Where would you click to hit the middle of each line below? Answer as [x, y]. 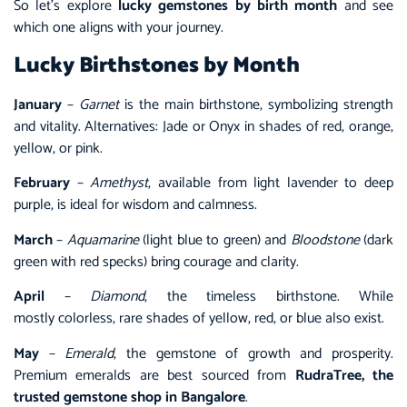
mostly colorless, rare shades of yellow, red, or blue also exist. [201, 319]
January [38, 104]
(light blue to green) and [214, 240]
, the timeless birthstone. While [269, 297]
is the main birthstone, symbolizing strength [256, 104]
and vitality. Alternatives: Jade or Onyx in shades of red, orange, [203, 126]
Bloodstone [325, 240]
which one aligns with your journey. [120, 27]
